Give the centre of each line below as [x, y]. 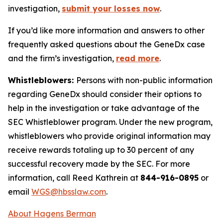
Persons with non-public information [144, 80]
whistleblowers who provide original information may [109, 136]
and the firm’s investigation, [62, 58]
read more [138, 58]
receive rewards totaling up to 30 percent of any [101, 150]
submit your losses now [111, 8]
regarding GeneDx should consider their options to [105, 94]
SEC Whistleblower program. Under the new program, [110, 122]
